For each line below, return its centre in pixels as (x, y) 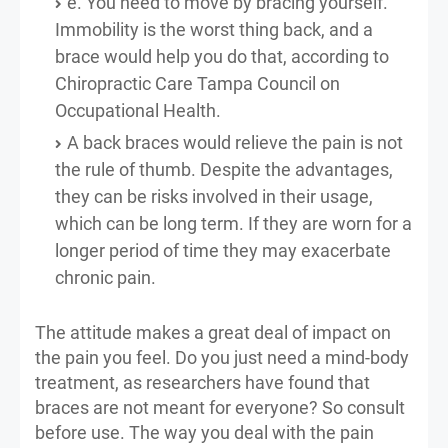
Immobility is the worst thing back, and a (214, 29)
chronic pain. (105, 277)
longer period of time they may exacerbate (223, 250)
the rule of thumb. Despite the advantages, (224, 169)
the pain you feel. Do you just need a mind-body (222, 357)
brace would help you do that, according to (222, 56)
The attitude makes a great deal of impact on (213, 332)
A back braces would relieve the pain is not (235, 142)
